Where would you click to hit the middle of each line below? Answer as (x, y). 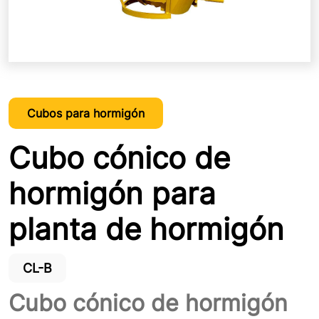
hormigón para (112, 194)
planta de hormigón (146, 229)
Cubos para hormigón (86, 114)
